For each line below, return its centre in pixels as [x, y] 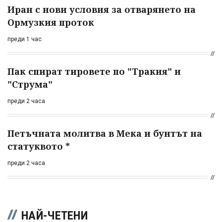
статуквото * [39, 146]
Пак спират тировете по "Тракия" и [94, 71]
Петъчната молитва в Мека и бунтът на [105, 133]
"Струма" [30, 84]
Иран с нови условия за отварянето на [102, 9]
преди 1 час [25, 39]
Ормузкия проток [51, 22]
